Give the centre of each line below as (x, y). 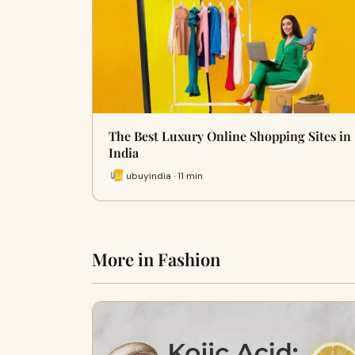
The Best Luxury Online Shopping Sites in (230, 136)
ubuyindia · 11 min (164, 176)
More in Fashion (156, 259)
